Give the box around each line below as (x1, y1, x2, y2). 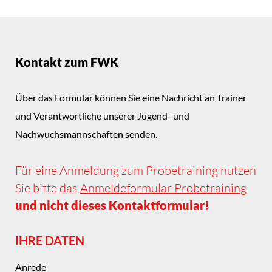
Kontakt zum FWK (15, 54, 118, 69)
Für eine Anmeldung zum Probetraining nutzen (15, 162, 256, 178)
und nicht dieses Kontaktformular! (15, 197, 209, 212)
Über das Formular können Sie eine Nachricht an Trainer (15, 91, 246, 103)
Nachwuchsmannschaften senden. (15, 127, 157, 140)
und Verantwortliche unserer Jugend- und (15, 109, 189, 121)
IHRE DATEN (15, 233, 84, 248)
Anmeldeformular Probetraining (80, 180, 246, 195)
